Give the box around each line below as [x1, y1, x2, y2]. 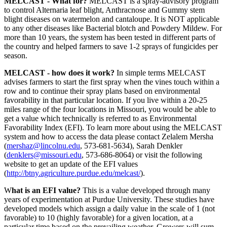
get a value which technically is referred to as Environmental [4, 114, 197, 123]
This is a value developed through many [81, 186, 210, 195]
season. [4, 51, 27, 60]
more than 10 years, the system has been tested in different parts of [4, 33, 215, 42]
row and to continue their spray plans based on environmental [4, 87, 200, 96]
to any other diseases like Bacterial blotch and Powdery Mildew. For [4, 24, 222, 33]
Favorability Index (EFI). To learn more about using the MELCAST [4, 123, 222, 132]
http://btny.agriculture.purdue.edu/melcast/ [7, 169, 140, 178]
